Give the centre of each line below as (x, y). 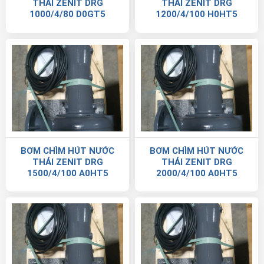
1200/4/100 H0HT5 (197, 14)
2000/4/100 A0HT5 (197, 173)
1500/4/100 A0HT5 (67, 173)
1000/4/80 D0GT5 (67, 14)
